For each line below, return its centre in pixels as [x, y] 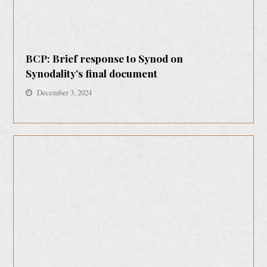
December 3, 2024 [65, 92]
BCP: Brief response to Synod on [105, 58]
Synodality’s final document [92, 73]
